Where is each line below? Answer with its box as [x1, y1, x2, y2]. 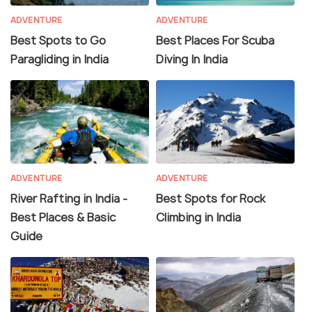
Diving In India [156, 51, 228, 67]
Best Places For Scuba [156, 32, 274, 48]
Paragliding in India [10, 51, 109, 67]
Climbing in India [156, 209, 241, 225]
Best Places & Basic [10, 209, 116, 225]
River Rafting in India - [10, 190, 127, 206]
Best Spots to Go [10, 32, 106, 48]
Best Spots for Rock [156, 190, 265, 206]
